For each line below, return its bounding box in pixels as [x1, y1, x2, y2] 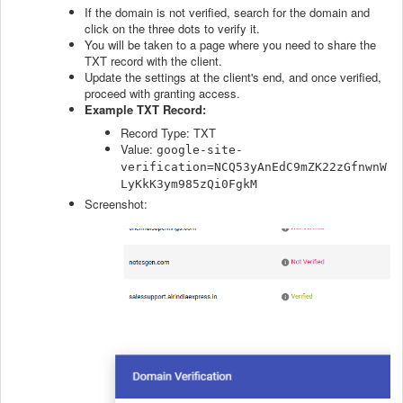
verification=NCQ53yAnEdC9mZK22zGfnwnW [121, 160, 387, 175]
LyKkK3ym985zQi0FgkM [121, 177, 257, 192]
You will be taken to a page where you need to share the [85, 36, 376, 54]
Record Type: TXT [121, 124, 216, 142]
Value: [121, 140, 157, 158]
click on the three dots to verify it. [85, 20, 260, 38]
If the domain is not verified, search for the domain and [85, 4, 370, 22]
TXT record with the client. [85, 52, 222, 70]
